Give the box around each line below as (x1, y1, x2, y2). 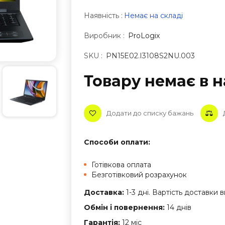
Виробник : (83, 31, 125, 40)
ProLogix (128, 31, 160, 40)
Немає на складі (124, 11, 183, 20)
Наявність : (83, 11, 123, 20)
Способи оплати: (83, 137, 150, 147)
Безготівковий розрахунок (91, 170, 187, 179)
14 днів (166, 202, 191, 212)
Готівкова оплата (91, 160, 151, 169)
